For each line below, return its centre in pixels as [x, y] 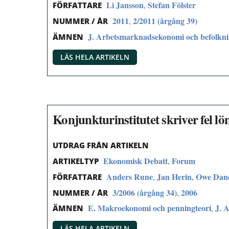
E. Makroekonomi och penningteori [150, 208]
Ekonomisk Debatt [135, 161]
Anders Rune [130, 176]
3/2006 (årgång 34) [145, 192]
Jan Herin [174, 176]
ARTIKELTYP [76, 161]
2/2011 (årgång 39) [165, 20]
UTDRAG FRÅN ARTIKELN [101, 145]
